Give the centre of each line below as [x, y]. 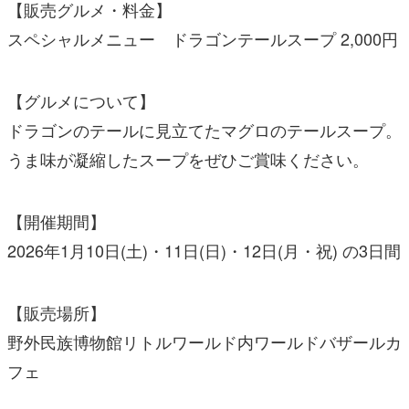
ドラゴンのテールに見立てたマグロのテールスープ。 [204, 129]
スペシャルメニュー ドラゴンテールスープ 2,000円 [203, 38]
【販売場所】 [57, 312]
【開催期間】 [57, 220]
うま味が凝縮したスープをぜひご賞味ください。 [188, 158]
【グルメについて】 [81, 100]
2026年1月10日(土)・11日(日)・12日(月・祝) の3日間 [204, 250]
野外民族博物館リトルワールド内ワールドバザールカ [204, 341]
